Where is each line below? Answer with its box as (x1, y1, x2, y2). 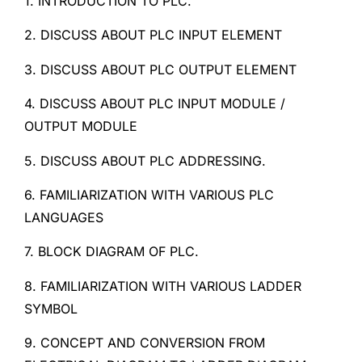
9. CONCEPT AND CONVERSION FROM (24, 335, 265, 351)
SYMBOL (24, 300, 78, 317)
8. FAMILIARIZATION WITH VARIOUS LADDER (24, 277, 301, 294)
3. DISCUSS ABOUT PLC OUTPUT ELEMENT (24, 61, 297, 78)
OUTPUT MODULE (24, 118, 137, 135)
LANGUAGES (24, 208, 103, 225)
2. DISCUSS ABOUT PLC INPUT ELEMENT (24, 27, 282, 44)
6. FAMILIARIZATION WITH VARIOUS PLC (24, 186, 274, 203)
